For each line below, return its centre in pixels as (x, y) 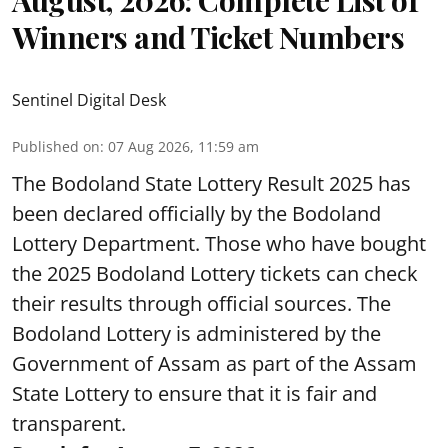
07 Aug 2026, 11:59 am (183, 146)
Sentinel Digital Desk (89, 100)
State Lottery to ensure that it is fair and (194, 393)
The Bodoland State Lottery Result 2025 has (211, 183)
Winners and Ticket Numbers (208, 37)
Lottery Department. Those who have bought (219, 243)
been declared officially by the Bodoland (196, 213)
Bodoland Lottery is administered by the (196, 333)
